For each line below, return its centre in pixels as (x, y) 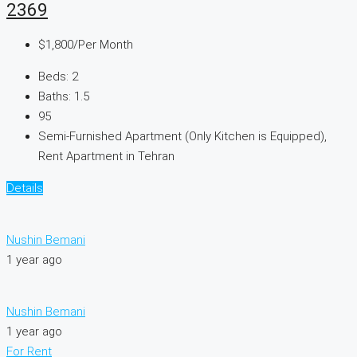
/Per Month (103, 45)
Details (25, 188)
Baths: (55, 97)
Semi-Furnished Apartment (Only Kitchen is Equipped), (182, 137)
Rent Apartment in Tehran (106, 157)
